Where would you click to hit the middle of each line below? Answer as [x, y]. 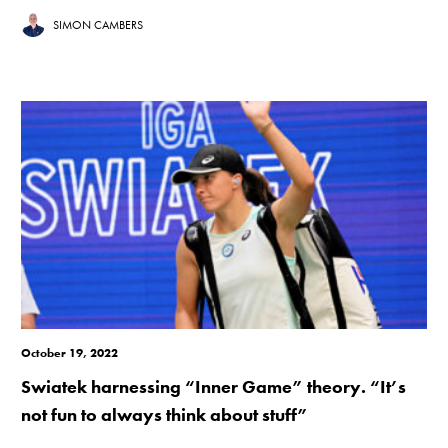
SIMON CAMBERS [98, 25]
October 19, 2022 [70, 353]
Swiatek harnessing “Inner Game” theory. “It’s [214, 387]
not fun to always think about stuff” [165, 415]
